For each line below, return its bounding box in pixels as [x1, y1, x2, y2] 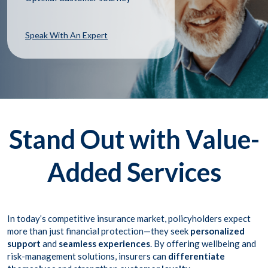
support [7, 238, 41, 249]
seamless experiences [59, 238, 150, 249]
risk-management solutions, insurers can [7, 251, 168, 262]
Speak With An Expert [25, 30, 108, 41]
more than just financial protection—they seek [7, 226, 190, 237]
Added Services [47, 157, 221, 188]
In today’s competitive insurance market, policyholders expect [7, 213, 251, 224]
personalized [190, 226, 245, 237]
